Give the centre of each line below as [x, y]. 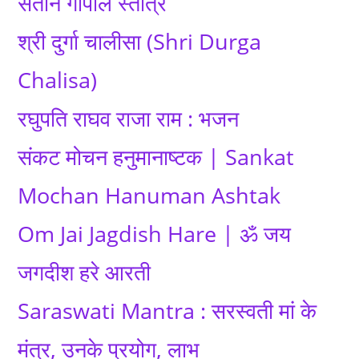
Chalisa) [58, 80]
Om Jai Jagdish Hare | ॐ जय [155, 234]
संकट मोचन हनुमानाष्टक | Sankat [156, 157]
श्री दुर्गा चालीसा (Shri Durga [140, 41]
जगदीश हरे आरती [85, 272]
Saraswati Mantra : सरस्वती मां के [167, 311]
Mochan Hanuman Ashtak [149, 195]
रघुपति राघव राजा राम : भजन [129, 118]
